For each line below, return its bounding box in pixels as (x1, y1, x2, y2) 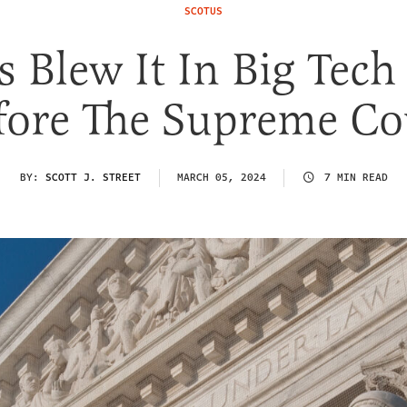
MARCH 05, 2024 (176, 169, 266, 185)
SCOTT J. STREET (45, 169, 141, 185)
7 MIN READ (323, 169, 388, 185)
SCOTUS (184, 4, 223, 19)
